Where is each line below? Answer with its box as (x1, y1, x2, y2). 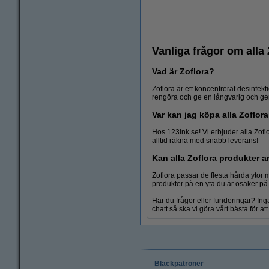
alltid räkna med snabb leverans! (152, 136, 258, 145)
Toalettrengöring (170, 116, 238, 126)
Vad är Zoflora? (152, 67, 214, 77)
